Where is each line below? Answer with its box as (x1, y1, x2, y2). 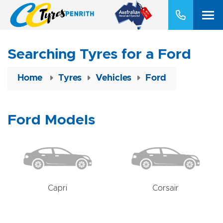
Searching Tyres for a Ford (7, 47, 191, 62)
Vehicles (96, 74, 131, 83)
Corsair (152, 184, 179, 193)
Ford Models (7, 113, 95, 127)
